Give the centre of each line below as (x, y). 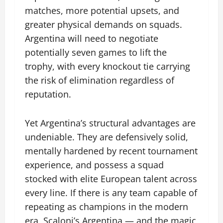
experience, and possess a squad (94, 165)
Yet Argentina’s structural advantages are (110, 123)
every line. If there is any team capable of (111, 193)
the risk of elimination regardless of (100, 80)
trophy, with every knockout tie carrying (108, 66)
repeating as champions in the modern (107, 207)
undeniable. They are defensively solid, (107, 137)
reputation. (48, 94)
